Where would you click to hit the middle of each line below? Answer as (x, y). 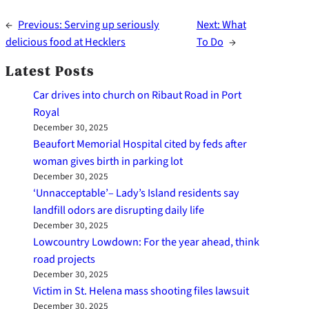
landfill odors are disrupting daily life (119, 210)
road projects (64, 259)
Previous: (41, 25)
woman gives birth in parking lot (108, 161)
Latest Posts (50, 71)
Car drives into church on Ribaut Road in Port (137, 95)
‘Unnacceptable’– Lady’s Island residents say (136, 193)
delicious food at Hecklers (66, 42)
